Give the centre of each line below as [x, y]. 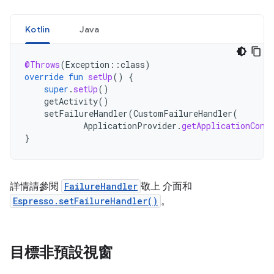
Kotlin [38, 29]
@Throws [42, 65]
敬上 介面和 [166, 187]
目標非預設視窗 [61, 253]
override [44, 77]
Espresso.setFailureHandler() [85, 201]
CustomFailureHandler [183, 113]
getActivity [71, 101]
